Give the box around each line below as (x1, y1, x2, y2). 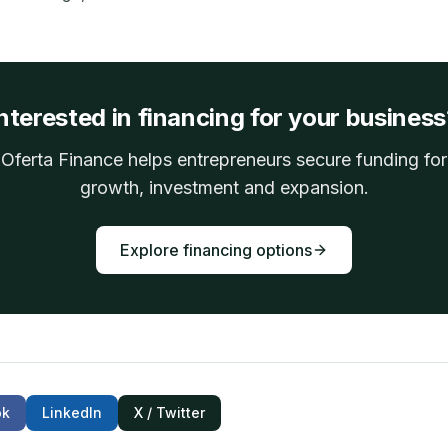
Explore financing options (120, 240, 312, 260)
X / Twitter (134, 404, 205, 421)
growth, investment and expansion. (79, 177, 369, 198)
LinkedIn (42, 404, 102, 421)
